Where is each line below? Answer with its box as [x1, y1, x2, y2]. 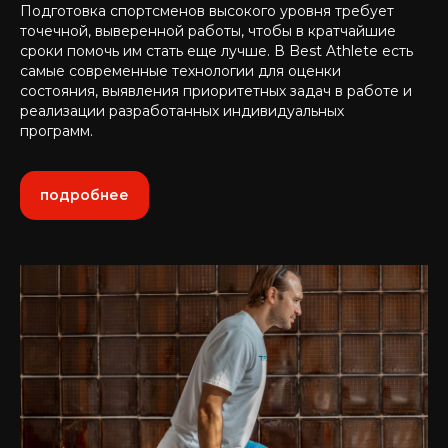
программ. [20, 122, 93, 140]
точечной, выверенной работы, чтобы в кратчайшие [20, 22, 396, 40]
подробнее [40, 186, 129, 205]
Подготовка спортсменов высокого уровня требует [20, 2, 394, 20]
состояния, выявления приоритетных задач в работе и [20, 82, 412, 100]
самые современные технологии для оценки [20, 62, 341, 80]
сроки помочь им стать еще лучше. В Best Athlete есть [20, 42, 413, 60]
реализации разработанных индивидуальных [20, 102, 344, 120]
